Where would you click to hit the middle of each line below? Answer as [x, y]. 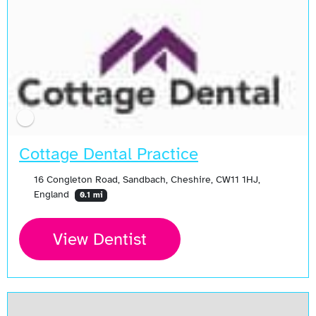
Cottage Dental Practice [109, 153]
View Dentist [100, 239]
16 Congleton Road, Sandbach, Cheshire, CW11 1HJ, [147, 179]
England [53, 194]
